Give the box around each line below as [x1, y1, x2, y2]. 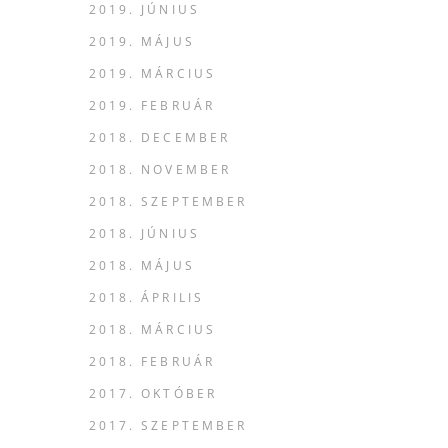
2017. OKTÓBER [88, 385, 218, 402]
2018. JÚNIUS [88, 225, 200, 242]
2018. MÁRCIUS [88, 321, 217, 338]
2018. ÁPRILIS [88, 289, 205, 306]
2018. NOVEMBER [88, 161, 232, 178]
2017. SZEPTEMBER [88, 417, 248, 434]
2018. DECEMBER [88, 129, 231, 146]
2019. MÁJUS [88, 33, 195, 50]
